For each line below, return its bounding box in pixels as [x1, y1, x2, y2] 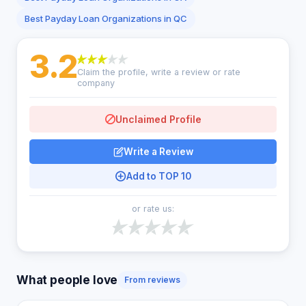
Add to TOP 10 [126, 171, 191, 182]
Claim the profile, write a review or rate [76, 67, 240, 77]
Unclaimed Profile [115, 113, 201, 125]
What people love [16, 273, 118, 287]
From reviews [124, 275, 181, 285]
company [76, 78, 115, 88]
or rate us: [132, 204, 174, 214]
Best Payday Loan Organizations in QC [25, 13, 187, 24]
